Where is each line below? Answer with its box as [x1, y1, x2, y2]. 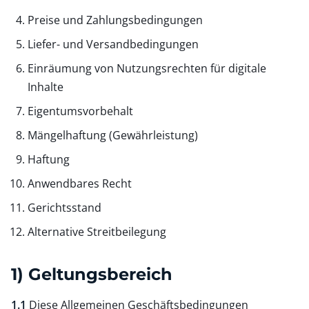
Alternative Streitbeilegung [28, 223, 166, 239]
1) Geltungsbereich [11, 263, 172, 284]
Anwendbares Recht [28, 175, 132, 191]
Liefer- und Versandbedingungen [28, 36, 199, 52]
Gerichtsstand [28, 199, 101, 215]
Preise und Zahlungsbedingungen [28, 12, 203, 28]
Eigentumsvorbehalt [28, 103, 133, 119]
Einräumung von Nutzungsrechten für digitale [28, 60, 266, 76]
